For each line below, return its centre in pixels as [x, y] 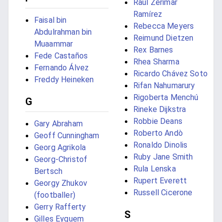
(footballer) [55, 195]
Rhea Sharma [156, 62]
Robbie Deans [158, 121]
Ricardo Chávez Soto [170, 74]
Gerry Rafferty [60, 207]
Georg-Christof [61, 160]
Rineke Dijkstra [160, 110]
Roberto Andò [158, 133]
